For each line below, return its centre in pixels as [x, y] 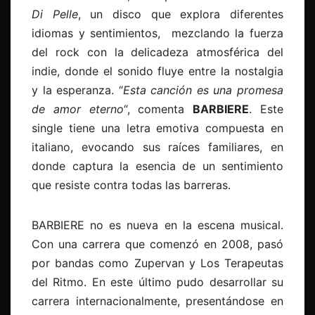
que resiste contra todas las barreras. [131, 185]
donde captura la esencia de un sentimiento [157, 166]
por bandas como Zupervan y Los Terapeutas [157, 263]
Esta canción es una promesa [203, 90]
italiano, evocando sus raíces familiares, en [157, 147]
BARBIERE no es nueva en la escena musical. [157, 225]
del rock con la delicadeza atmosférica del [157, 52]
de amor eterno [78, 109]
